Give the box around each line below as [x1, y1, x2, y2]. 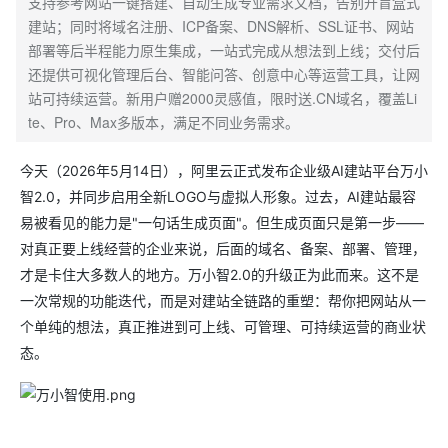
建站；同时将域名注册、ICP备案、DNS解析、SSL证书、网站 [28, 16, 414, 36]
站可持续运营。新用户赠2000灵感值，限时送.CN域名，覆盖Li [28, 88, 417, 108]
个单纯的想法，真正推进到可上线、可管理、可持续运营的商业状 [20, 318, 426, 335]
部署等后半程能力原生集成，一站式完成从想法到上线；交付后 [28, 40, 420, 60]
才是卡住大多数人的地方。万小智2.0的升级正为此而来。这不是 [20, 266, 419, 283]
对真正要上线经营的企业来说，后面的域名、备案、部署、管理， [20, 240, 426, 257]
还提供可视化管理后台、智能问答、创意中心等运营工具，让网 [28, 64, 420, 84]
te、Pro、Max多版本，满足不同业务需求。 [28, 112, 299, 132]
